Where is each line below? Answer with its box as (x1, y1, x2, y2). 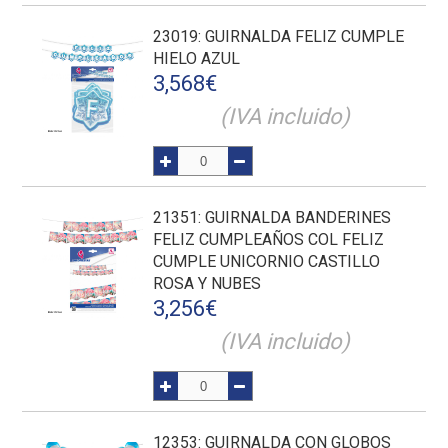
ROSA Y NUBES (153, 274, 262, 293)
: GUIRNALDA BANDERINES (198, 208, 392, 227)
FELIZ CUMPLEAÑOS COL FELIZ (153, 230, 385, 249)
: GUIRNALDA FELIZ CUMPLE (198, 27, 405, 46)
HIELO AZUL (153, 49, 241, 68)
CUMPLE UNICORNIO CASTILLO (153, 252, 381, 271)
